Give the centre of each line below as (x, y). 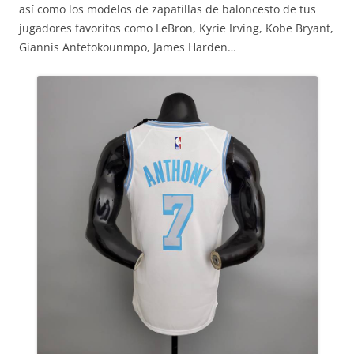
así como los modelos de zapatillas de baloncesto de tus (168, 9)
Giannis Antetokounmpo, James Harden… (128, 47)
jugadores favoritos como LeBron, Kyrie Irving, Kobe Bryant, (176, 28)
